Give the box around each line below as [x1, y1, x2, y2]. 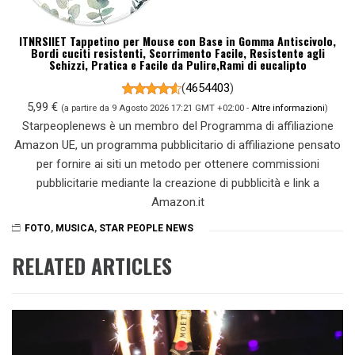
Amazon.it [151, 195, 204, 210]
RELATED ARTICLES [12, 250, 172, 281]
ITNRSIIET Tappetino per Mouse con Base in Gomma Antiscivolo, [19, 32, 336, 50]
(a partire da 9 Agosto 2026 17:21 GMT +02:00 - [61, 102, 251, 114]
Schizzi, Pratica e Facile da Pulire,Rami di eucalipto [48, 56, 307, 74]
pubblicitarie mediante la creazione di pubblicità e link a [36, 176, 319, 191]
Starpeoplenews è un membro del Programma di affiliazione [21, 119, 334, 134]
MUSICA [55, 222, 94, 234]
